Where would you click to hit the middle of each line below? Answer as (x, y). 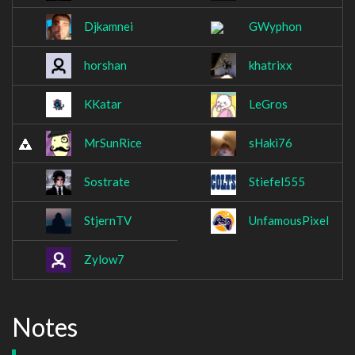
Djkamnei (109, 27)
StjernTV (108, 221)
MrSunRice (113, 143)
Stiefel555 (277, 182)
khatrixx (271, 65)
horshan (105, 65)
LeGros (268, 104)
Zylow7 (104, 260)
